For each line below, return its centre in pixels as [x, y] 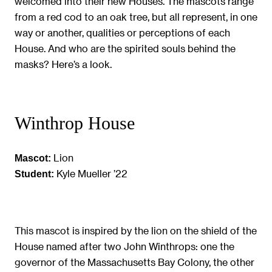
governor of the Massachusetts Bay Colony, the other [134, 262]
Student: [34, 173]
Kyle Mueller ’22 [91, 173]
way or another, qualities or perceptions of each [122, 32]
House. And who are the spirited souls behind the [125, 48]
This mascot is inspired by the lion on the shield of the [136, 230]
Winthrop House [75, 124]
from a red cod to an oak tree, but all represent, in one [136, 16]
